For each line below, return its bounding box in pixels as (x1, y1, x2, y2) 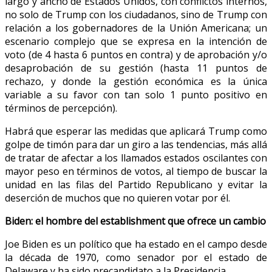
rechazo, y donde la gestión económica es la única (5, 75, 267, 89)
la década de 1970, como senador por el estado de (5, 251, 267, 265)
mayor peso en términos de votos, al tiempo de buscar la (5, 165, 267, 178)
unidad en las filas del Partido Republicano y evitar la (5, 178, 267, 192)
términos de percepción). (5, 101, 117, 115)
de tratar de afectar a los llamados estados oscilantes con (5, 151, 267, 165)
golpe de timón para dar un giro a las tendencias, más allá (5, 138, 267, 152)
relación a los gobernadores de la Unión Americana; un (5, 21, 267, 35)
